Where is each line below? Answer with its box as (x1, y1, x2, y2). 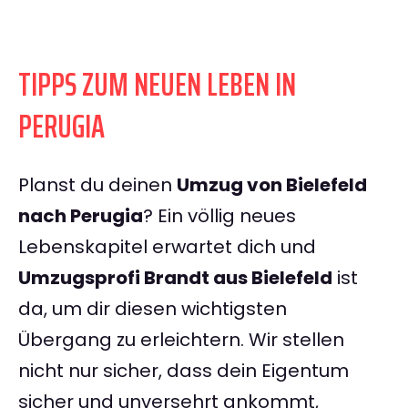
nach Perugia (18, 203, 143, 229)
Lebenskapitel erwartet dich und (18, 234, 316, 260)
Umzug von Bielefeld (177, 172, 367, 199)
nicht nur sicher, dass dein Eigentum (18, 358, 349, 384)
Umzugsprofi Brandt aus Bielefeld (18, 265, 332, 291)
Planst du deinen (18, 172, 177, 199)
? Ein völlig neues (143, 203, 296, 229)
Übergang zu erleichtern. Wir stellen (18, 327, 344, 353)
